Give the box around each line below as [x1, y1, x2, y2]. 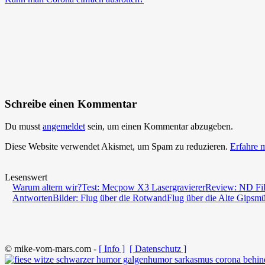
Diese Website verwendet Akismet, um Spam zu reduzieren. [5, 141, 230, 152]
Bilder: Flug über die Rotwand [53, 193, 167, 203]
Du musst [5, 121, 43, 132]
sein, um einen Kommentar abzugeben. [85, 121, 233, 132]
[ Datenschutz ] [130, 243, 186, 254]
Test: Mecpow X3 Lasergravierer [82, 182, 206, 193]
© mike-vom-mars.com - [5, 243, 99, 254]
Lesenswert [5, 172, 47, 183]
